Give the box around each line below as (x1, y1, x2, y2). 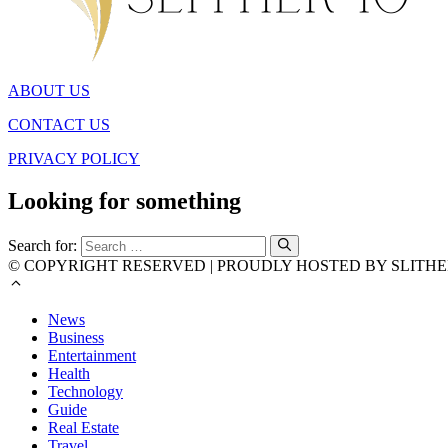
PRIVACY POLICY (8, 150, 140, 168)
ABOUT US (8, 82, 90, 100)
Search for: (8, 237, 77, 255)
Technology (48, 383, 123, 401)
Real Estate (48, 419, 119, 437)
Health (48, 365, 90, 383)
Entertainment (48, 347, 136, 365)
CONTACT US (8, 116, 110, 134)
